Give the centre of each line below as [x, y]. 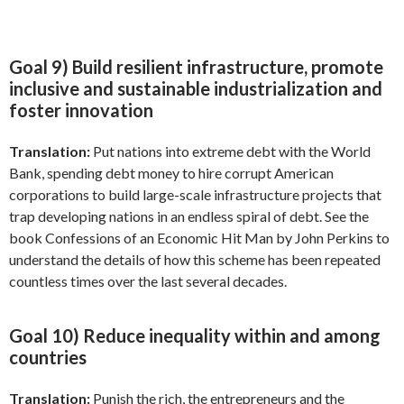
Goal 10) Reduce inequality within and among [195, 335]
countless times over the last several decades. [148, 280]
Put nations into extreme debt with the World [230, 151]
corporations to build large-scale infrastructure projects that [195, 194]
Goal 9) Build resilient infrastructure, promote [196, 66]
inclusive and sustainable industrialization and [196, 88]
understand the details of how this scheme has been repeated [195, 259]
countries [48, 357]
